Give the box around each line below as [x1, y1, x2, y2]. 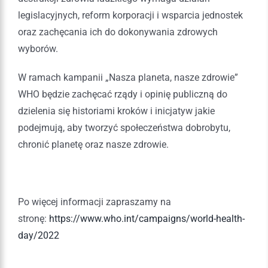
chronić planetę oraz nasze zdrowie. [18, 138, 169, 150]
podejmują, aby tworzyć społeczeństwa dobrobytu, [18, 121, 230, 133]
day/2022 [18, 229, 59, 241]
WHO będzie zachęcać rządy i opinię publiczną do [18, 88, 227, 100]
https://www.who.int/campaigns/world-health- [49, 212, 245, 224]
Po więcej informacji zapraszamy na [18, 196, 171, 208]
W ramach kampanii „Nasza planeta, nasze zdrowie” [18, 71, 238, 83]
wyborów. [18, 42, 58, 54]
